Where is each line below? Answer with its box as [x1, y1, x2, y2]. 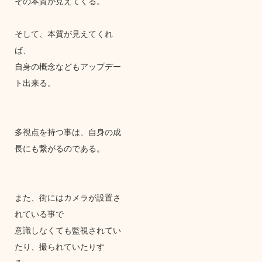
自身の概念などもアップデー [14, 60, 121, 72]
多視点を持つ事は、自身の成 [14, 125, 121, 137]
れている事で [14, 207, 64, 219]
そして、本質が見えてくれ [14, 27, 113, 39]
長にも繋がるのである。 [14, 142, 105, 154]
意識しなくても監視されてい [14, 223, 121, 236]
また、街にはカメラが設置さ [14, 191, 121, 203]
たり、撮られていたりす [14, 240, 105, 252]
